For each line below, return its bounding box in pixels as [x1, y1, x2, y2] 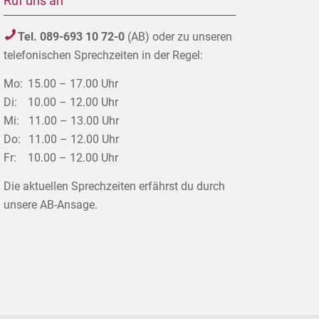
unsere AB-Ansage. [4, 197, 98, 211]
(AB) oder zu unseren [125, 30, 233, 44]
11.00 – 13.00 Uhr [28, 113, 120, 127]
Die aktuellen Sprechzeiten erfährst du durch [4, 179, 226, 193]
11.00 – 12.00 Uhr [28, 132, 120, 146]
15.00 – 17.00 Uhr [28, 76, 119, 90]
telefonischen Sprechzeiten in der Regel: [4, 48, 204, 63]
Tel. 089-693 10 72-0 [18, 30, 125, 44]
